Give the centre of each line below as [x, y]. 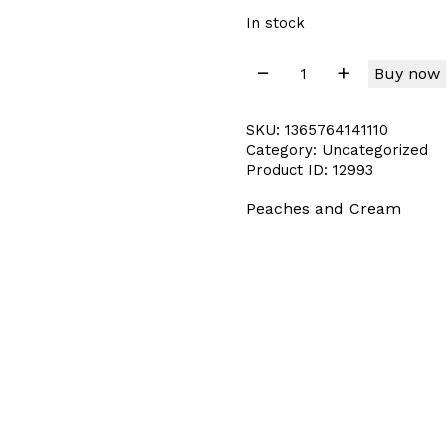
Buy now [407, 73]
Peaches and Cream [323, 208]
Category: [284, 149]
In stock [275, 22]
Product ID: [289, 169]
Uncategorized [375, 149]
